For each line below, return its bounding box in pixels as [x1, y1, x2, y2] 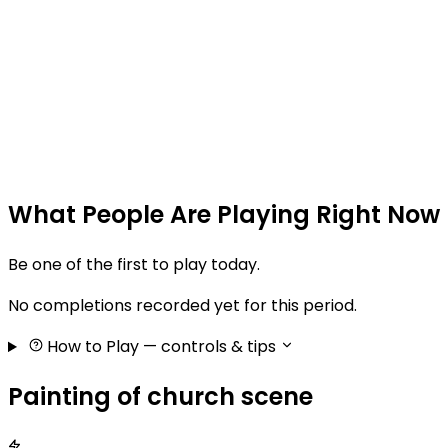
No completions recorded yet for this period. [8, 294, 357, 318]
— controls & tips [142, 335, 276, 359]
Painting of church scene [8, 380, 313, 414]
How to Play [42, 335, 143, 359]
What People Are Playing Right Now [8, 198, 440, 232]
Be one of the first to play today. [8, 253, 260, 277]
